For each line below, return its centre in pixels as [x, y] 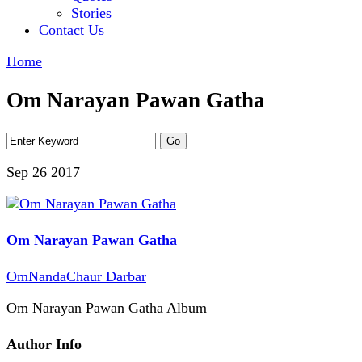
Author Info [44, 344]
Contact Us [72, 30]
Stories [91, 13]
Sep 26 [29, 172]
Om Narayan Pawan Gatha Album [107, 307]
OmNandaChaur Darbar [76, 276]
